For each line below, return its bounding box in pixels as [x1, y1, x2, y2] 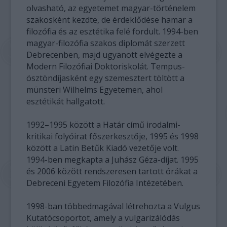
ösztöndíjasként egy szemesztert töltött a [26, 72, 185, 84]
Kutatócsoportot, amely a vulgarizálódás [26, 212, 180, 223]
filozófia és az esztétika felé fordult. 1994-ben [26, 26, 199, 37]
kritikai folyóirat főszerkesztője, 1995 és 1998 [26, 131, 199, 142]
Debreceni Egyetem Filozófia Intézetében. [26, 177, 184, 188]
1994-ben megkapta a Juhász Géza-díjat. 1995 [26, 154, 199, 165]
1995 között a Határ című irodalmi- [49, 119, 181, 130]
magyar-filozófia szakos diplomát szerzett [26, 37, 185, 49]
